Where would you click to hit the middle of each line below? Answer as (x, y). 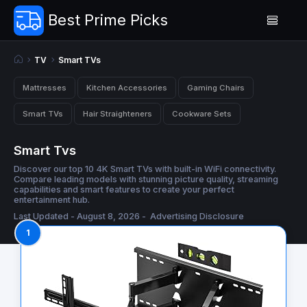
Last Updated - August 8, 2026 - (81, 217)
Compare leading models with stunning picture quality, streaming (146, 180)
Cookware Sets (202, 113)
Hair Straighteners (118, 113)
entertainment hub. (52, 200)
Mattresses (45, 87)
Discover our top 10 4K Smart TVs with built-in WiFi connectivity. (145, 169)
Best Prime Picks (108, 20)
